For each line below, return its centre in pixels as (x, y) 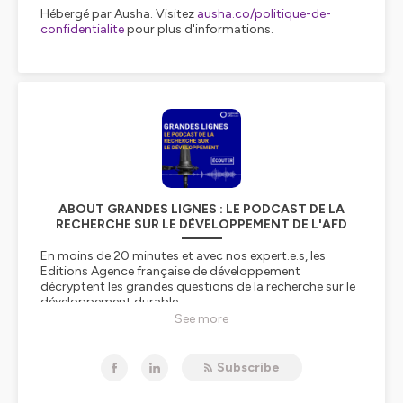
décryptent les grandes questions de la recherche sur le (198, 287)
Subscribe (248, 367)
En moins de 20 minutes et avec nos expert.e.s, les (183, 256)
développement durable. (112, 302)
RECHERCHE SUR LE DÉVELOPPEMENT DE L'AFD (201, 224)
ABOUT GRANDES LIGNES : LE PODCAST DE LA (201, 209)
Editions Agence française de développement (170, 271)
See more (201, 319)
